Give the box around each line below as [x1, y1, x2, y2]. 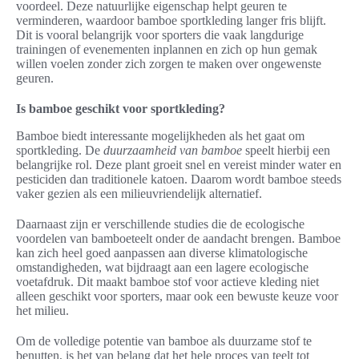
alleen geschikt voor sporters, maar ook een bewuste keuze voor [16, 289, 338, 304]
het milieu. [16, 304, 69, 318]
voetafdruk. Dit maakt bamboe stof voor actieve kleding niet [16, 275, 319, 289]
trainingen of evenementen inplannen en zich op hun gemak [16, 42, 317, 57]
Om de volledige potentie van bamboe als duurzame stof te [16, 334, 312, 349]
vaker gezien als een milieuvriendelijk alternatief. [16, 187, 262, 201]
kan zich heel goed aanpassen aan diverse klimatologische [16, 246, 308, 260]
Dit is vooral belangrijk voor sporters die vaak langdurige [16, 28, 304, 42]
